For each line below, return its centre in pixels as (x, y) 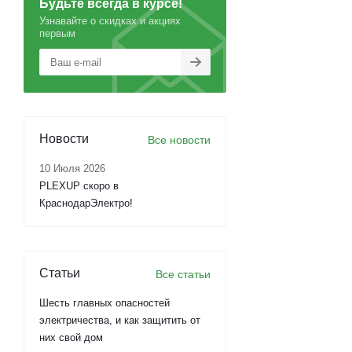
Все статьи (183, 274)
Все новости (179, 140)
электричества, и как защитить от (120, 320)
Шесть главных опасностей (104, 303)
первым (57, 33)
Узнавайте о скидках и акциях (110, 21)
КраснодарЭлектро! (86, 203)
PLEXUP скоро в (79, 186)
